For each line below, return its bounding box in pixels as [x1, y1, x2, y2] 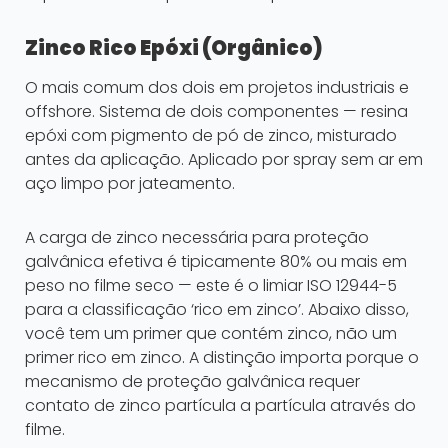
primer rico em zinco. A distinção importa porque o [25, 346, 419, 370]
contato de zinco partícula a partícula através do [25, 394, 416, 418]
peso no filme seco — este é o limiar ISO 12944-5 [25, 274, 397, 298]
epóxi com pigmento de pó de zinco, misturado [25, 124, 397, 148]
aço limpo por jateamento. [25, 172, 235, 196]
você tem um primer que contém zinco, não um [25, 322, 397, 346]
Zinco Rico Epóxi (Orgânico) [25, 34, 323, 63]
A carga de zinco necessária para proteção [25, 226, 369, 250]
